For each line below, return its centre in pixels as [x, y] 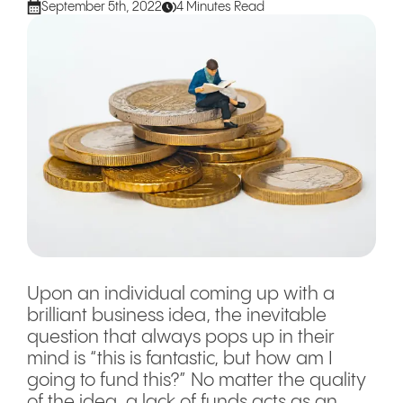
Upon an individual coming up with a [181, 295]
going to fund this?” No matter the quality [197, 381]
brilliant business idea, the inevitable [177, 316]
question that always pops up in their [181, 338]
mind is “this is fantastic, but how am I [180, 359]
